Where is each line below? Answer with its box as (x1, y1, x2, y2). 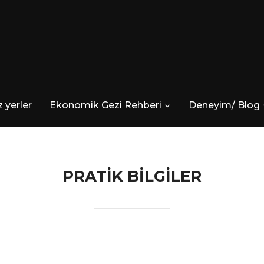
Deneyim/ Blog (189, 100, 260, 111)
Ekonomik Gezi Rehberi (49, 100, 161, 111)
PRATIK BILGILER (62, 167, 202, 186)
